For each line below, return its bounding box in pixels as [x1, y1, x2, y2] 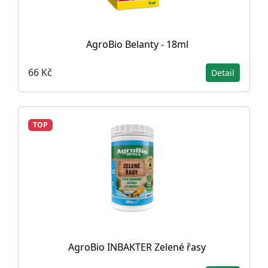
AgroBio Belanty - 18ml [86, 37, 188, 51]
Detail [211, 66, 234, 78]
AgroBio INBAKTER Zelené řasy [68, 240, 206, 254]
